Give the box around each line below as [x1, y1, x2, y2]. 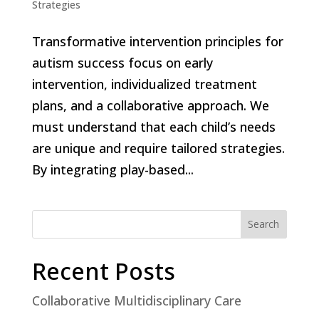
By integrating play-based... [31, 160, 194, 178]
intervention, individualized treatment [31, 75, 257, 93]
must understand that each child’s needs [31, 117, 276, 135]
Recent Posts [31, 255, 175, 286]
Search [248, 217, 280, 231]
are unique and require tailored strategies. [31, 139, 285, 157]
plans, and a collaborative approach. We [31, 96, 269, 114]
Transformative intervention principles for [31, 32, 283, 50]
